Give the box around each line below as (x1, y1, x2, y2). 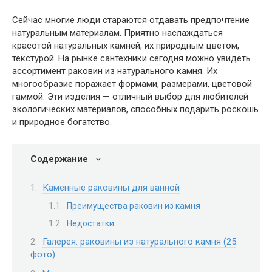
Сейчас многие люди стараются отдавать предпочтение (12, 15, 250, 25)
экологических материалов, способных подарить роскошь (12, 104, 259, 115)
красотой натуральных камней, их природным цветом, (12, 40, 239, 51)
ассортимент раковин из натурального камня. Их (12, 66, 217, 76)
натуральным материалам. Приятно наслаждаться (12, 27, 223, 38)
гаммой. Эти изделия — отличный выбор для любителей (12, 91, 248, 102)
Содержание (30, 154, 88, 165)
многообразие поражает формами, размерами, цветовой (12, 78, 252, 89)
